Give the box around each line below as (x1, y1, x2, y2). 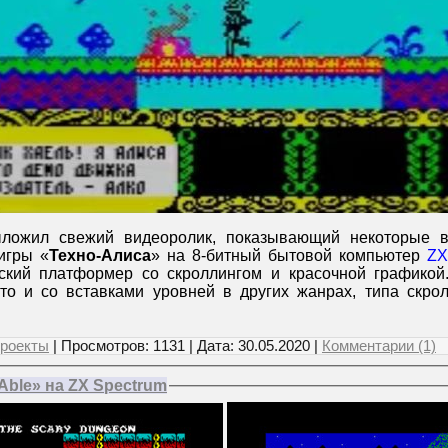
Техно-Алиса (49, 246, 151, 264)
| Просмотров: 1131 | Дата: (49, 337, 238, 354)
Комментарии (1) (322, 337, 436, 354)
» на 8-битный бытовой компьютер (151, 246, 427, 264)
